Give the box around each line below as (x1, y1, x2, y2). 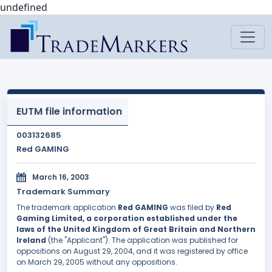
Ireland (16, 235, 46, 246)
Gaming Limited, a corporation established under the (16, 213, 237, 224)
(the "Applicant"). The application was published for (46, 235, 238, 246)
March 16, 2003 (32, 172, 89, 183)
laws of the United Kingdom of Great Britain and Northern (16, 224, 256, 235)
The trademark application (16, 202, 118, 213)
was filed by (168, 202, 216, 213)
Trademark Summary (16, 186, 110, 198)
